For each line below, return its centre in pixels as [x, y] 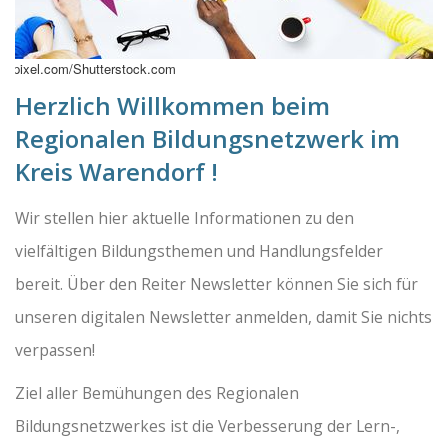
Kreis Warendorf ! [116, 172]
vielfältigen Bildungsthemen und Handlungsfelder [199, 251]
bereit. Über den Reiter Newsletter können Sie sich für [216, 284]
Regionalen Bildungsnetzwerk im [207, 139]
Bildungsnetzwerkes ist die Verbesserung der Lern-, [207, 426]
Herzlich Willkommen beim [172, 106]
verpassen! [55, 350]
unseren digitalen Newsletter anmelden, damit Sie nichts [223, 317]
